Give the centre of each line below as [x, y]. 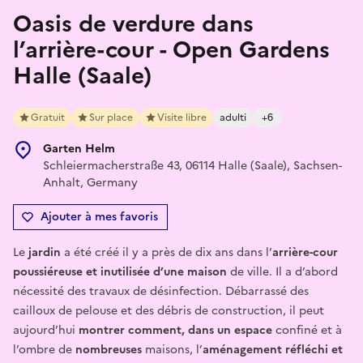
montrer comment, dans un [155, 330]
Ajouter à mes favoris [99, 216]
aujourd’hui [46, 330]
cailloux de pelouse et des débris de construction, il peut [169, 310]
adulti [233, 117]
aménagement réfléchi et [273, 349]
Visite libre [182, 117]
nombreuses [109, 349]
